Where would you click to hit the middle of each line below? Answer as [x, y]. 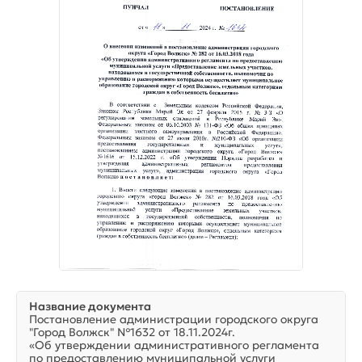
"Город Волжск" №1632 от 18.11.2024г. [132, 332]
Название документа [90, 306]
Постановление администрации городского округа [174, 319]
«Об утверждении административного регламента [174, 345]
